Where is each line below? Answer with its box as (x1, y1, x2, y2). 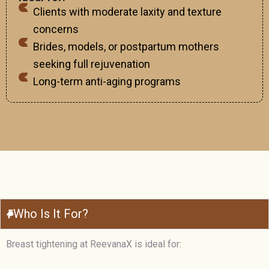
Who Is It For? (13, 207, 88, 222)
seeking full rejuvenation (32, 58, 150, 71)
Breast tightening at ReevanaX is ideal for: (6, 238, 181, 250)
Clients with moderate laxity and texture (32, 5, 222, 19)
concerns (32, 23, 79, 36)
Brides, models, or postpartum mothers (32, 40, 219, 53)
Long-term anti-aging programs (32, 75, 181, 88)
